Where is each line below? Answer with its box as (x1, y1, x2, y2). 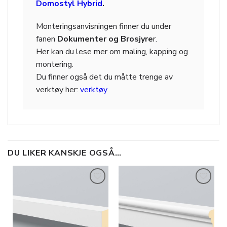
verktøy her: (36, 84, 80, 96)
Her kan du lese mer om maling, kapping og (36, 46, 188, 58)
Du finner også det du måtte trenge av (36, 71, 173, 83)
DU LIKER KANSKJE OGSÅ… (8, 147, 122, 159)
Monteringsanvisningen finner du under (36, 21, 171, 32)
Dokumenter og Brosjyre (57, 33, 153, 45)
